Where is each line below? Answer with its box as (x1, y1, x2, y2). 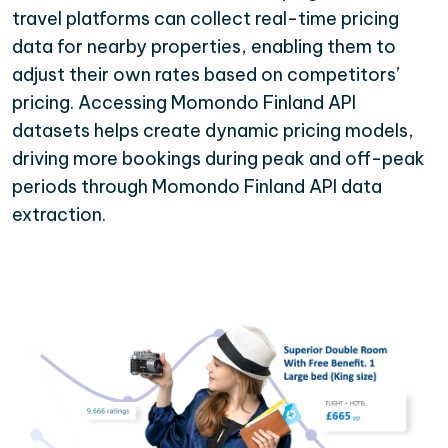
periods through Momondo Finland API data (12, 174, 382, 198)
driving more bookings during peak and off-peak (12, 146, 425, 170)
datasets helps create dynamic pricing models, (12, 118, 414, 142)
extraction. (12, 202, 106, 226)
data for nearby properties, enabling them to (12, 34, 396, 58)
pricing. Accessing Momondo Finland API (12, 90, 356, 114)
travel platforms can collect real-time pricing (12, 6, 399, 30)
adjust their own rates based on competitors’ (12, 62, 400, 86)
